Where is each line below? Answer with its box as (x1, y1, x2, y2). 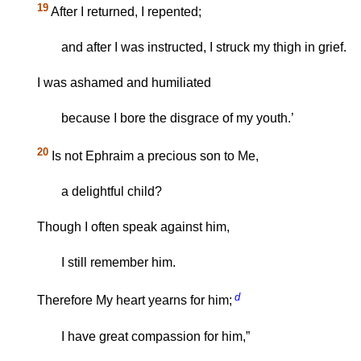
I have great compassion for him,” (61, 329, 250, 343)
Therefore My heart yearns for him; (37, 293, 232, 308)
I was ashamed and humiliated (37, 76, 211, 90)
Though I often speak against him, (37, 220, 230, 234)
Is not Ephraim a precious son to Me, (48, 149, 259, 164)
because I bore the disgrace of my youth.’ (61, 111, 294, 126)
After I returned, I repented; (48, 5, 201, 19)
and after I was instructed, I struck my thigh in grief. (61, 40, 346, 55)
